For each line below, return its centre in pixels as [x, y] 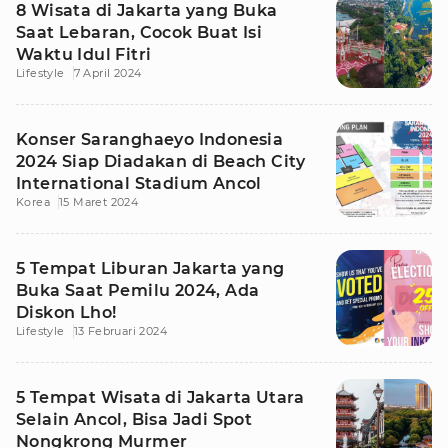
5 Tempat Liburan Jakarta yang [150, 268]
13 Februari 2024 [120, 331]
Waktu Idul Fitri [84, 54]
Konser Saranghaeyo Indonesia [150, 139]
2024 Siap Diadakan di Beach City [161, 161]
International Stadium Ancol [139, 183]
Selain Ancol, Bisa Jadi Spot [134, 419]
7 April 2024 [107, 73]
